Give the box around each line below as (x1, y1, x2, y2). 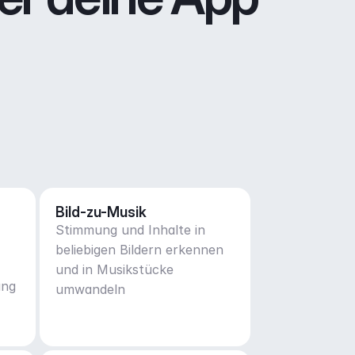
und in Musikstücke (55, 261, 174, 277)
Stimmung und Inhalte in (55, 222, 205, 238)
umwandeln (55, 281, 125, 297)
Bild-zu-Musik (55, 204, 147, 220)
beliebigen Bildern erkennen (55, 242, 223, 258)
